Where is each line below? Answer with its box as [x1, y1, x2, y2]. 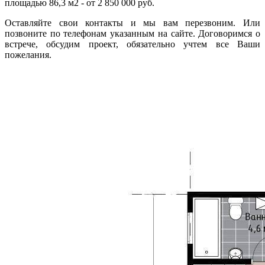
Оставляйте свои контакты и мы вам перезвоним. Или [5, 18, 260, 28]
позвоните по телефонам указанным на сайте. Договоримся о [5, 28, 260, 38]
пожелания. [5, 50, 51, 60]
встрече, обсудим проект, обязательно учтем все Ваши [5, 39, 260, 49]
